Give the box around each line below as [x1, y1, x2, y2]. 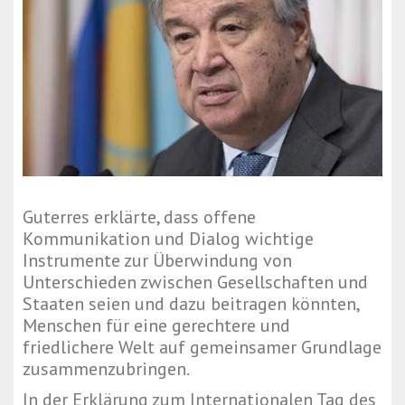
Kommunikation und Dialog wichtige [23, 227, 314, 251]
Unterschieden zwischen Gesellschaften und [23, 270, 368, 295]
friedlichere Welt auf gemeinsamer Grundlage [23, 335, 381, 360]
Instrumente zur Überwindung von [23, 249, 292, 273]
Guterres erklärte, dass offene [23, 205, 256, 230]
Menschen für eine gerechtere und [23, 314, 290, 338]
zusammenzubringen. [23, 357, 190, 381]
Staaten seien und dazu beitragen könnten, [23, 292, 359, 316]
